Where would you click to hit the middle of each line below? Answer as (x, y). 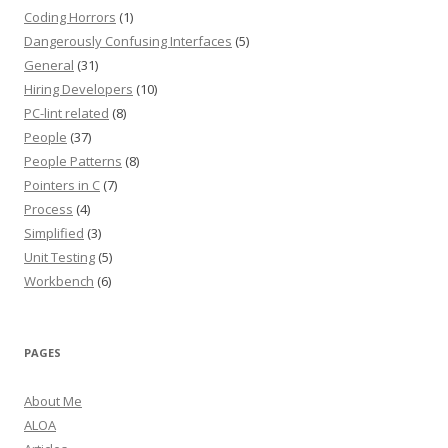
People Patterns (73, 161)
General (49, 65)
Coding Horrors (70, 17)
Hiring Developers (78, 89)
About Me (53, 401)
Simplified (54, 233)
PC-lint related (66, 113)
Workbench (59, 281)
